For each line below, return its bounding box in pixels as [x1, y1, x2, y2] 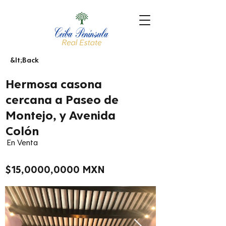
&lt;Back [10, 55, 39, 64]
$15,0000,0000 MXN [6, 163, 105, 175]
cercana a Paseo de [6, 91, 119, 106]
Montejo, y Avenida [6, 107, 116, 122]
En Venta [7, 137, 38, 147]
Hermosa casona [6, 76, 102, 91]
